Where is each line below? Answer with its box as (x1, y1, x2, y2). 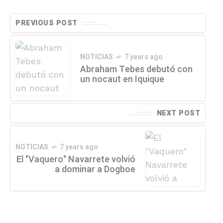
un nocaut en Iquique (80, 73, 164, 87)
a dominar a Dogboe (55, 163, 135, 177)
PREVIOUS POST (15, 18, 78, 29)
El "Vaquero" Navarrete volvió (16, 153, 135, 167)
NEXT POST (156, 108, 200, 119)
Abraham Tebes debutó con (80, 63, 193, 77)
